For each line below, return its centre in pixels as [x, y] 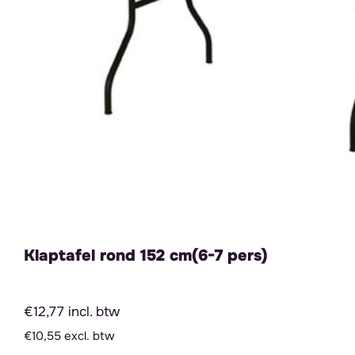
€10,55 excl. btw [69, 336]
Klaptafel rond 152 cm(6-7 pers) [146, 256]
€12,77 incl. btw [72, 312]
